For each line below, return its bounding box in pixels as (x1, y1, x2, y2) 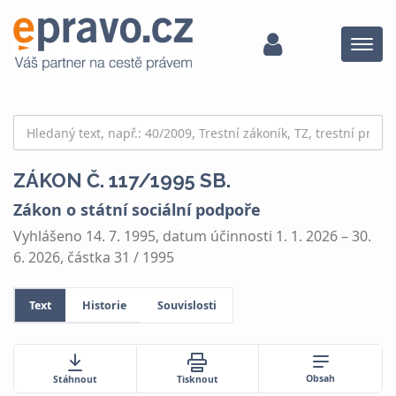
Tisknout (176, 372, 218, 385)
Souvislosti (157, 298, 217, 313)
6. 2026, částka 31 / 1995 (13, 247, 174, 267)
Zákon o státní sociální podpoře (13, 199, 261, 220)
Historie (82, 298, 126, 313)
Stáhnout (52, 372, 97, 385)
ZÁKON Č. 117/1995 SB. (13, 169, 231, 192)
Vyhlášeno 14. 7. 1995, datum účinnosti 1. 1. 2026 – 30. (13, 225, 371, 246)
